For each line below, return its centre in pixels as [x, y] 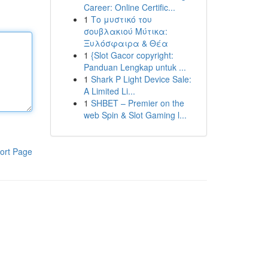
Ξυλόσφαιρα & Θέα [126, 43]
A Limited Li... [109, 91]
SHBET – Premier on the [137, 103]
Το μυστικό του [121, 19]
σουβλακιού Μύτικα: [125, 31]
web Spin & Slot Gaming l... [135, 115]
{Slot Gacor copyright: [132, 55]
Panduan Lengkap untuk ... [135, 67]
